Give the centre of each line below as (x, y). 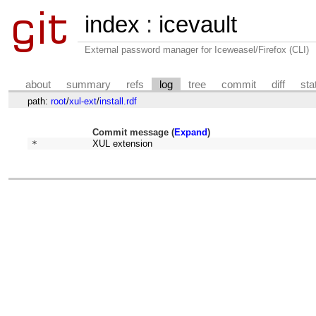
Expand (191, 133)
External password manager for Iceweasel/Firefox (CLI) (197, 50)
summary (89, 84)
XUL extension (123, 144)
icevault (198, 24)
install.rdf (118, 101)
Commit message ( (134, 133)
